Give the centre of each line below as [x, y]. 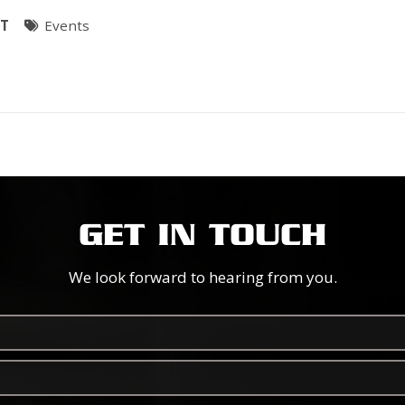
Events [67, 25]
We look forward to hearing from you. [202, 277]
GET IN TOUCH [202, 237]
